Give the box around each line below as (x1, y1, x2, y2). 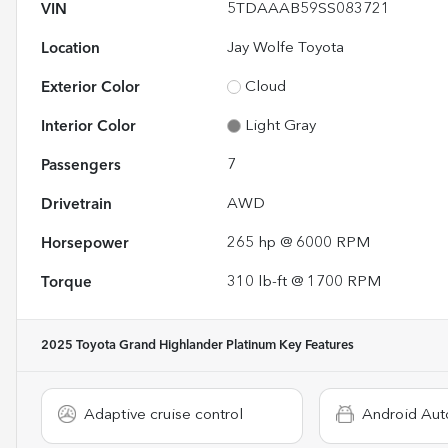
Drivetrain (41, 196, 112, 213)
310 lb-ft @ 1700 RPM (227, 274, 382, 290)
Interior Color (41, 118, 136, 135)
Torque (41, 274, 92, 291)
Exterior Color (41, 79, 140, 96)
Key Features (276, 338, 354, 352)
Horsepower (41, 235, 129, 252)
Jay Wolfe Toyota (227, 40, 345, 56)
